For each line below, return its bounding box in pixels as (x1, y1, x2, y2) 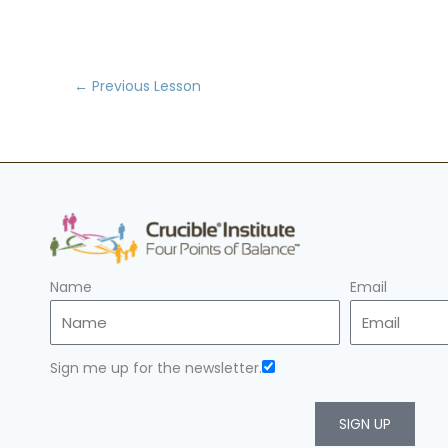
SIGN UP (339, 414, 391, 435)
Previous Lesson (88, 75, 201, 96)
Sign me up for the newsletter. (50, 358, 262, 379)
